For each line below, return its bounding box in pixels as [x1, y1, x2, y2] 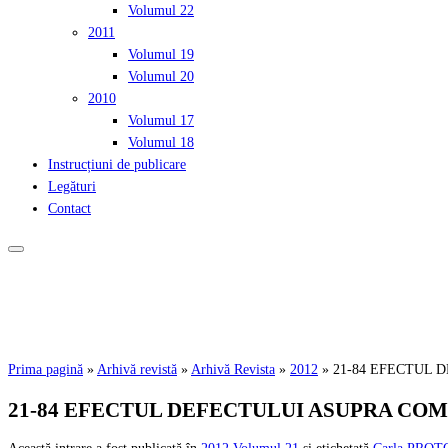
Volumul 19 [128, 47, 194, 63]
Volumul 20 [128, 69, 194, 85]
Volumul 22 [128, 3, 194, 19]
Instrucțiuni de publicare [48, 157, 186, 173]
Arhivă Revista [191, 362, 275, 378]
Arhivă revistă [97, 362, 177, 378]
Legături [48, 179, 96, 195]
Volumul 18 [128, 135, 194, 151]
